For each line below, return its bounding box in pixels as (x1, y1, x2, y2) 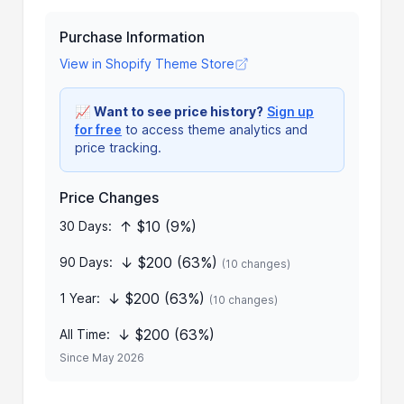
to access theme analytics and (122, 121, 308, 137)
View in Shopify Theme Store (60, 55, 235, 71)
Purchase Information (60, 27, 206, 46)
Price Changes (60, 188, 160, 207)
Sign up (267, 103, 315, 119)
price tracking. (75, 139, 162, 155)
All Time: (60, 326, 111, 342)
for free (75, 121, 123, 137)
